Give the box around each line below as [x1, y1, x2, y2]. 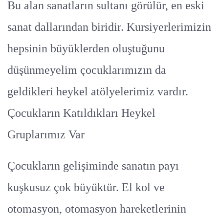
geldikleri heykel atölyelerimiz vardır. [7, 85, 188, 98]
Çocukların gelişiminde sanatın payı [7, 159, 179, 173]
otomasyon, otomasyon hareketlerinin [7, 202, 186, 216]
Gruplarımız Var [7, 128, 85, 141]
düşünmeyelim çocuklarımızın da [7, 64, 166, 77]
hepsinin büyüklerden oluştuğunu [7, 42, 165, 55]
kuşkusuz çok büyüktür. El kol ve [7, 181, 165, 194]
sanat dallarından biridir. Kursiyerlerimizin [7, 21, 211, 34]
